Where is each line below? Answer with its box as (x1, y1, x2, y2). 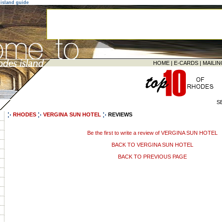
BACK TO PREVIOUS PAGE (117, 154, 187, 160)
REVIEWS (108, 111, 132, 117)
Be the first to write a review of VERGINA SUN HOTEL (87, 130, 218, 136)
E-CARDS (174, 60, 198, 66)
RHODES (11, 111, 36, 117)
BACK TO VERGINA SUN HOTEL (111, 142, 193, 148)
